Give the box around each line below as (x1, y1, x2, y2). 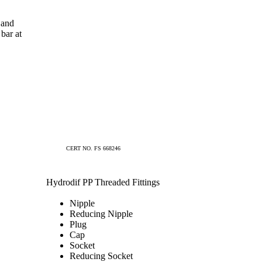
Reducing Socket (70, 251, 133, 261)
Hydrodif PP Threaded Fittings (46, 177, 160, 187)
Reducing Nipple (70, 209, 133, 219)
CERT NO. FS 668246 (66, 145, 120, 151)
